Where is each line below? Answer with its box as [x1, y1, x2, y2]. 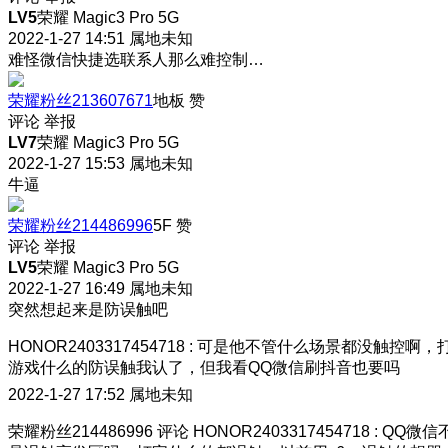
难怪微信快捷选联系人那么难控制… [8, 50, 264, 68]
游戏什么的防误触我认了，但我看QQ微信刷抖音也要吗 [8, 358, 400, 376]
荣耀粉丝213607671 [8, 91, 153, 109]
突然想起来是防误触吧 [8, 300, 168, 318]
